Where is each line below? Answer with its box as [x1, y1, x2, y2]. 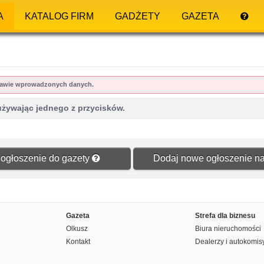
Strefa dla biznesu [195, 211, 255, 220]
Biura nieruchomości [195, 224, 261, 233]
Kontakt [66, 237, 90, 246]
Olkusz [66, 224, 88, 233]
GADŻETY [115, 11, 160, 21]
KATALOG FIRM [25, 11, 94, 21]
